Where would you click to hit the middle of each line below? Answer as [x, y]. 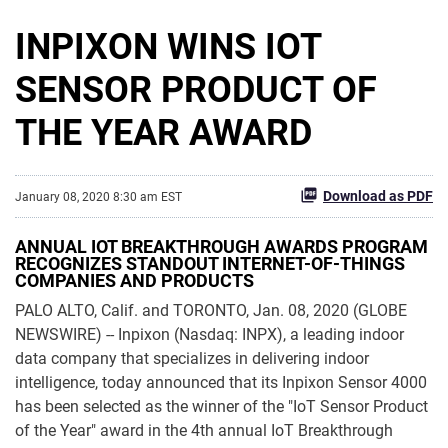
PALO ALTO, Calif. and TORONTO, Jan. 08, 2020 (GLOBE [211, 311]
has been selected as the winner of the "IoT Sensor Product [221, 407]
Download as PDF [378, 196]
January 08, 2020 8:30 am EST [98, 196]
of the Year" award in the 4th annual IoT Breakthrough [204, 431]
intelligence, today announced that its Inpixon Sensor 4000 [221, 383]
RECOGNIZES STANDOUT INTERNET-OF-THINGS [210, 264]
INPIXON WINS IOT [168, 47]
